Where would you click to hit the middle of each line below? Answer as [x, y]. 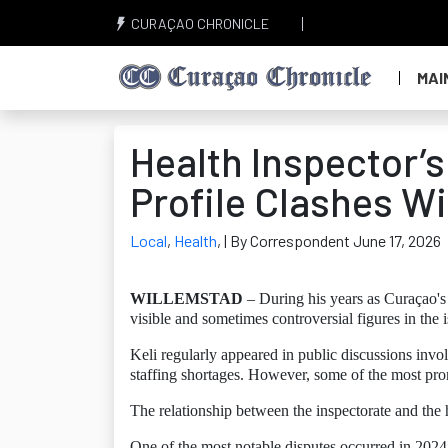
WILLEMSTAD [186, 298]
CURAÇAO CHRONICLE [198, 23]
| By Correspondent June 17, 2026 [332, 240]
